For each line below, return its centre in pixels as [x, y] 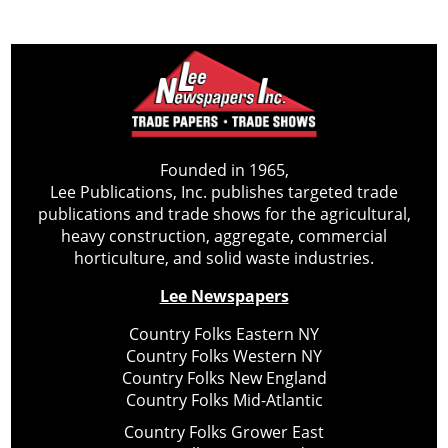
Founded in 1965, [224, 170]
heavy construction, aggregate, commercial [224, 236]
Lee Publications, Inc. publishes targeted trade [224, 192]
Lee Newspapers [224, 296]
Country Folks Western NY [224, 356]
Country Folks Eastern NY [224, 334]
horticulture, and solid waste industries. [224, 258]
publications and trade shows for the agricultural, [224, 214]
